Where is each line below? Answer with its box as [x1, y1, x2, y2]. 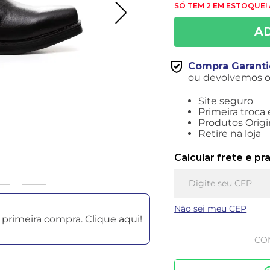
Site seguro [198, 95, 254, 107]
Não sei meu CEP [174, 203, 247, 215]
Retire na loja [198, 128, 262, 140]
